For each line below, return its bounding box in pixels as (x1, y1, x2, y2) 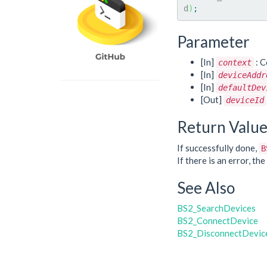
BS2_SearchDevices (177, 203, 256, 213)
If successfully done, (177, 142, 259, 153)
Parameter (177, 32, 250, 51)
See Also (177, 178, 235, 197)
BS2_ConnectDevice (177, 215, 258, 226)
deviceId (226, 95, 264, 105)
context (218, 58, 252, 67)
